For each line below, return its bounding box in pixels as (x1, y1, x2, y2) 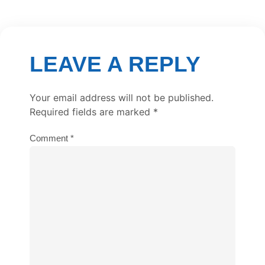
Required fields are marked (30, 106, 153, 118)
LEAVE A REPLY (30, 52, 201, 77)
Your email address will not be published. (30, 92, 214, 104)
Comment (30, 133, 70, 144)
